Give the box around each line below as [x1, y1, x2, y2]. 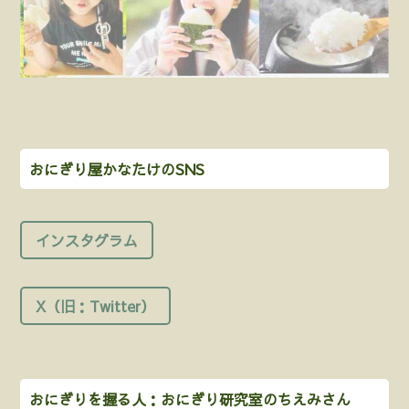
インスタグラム [36, 229, 139, 250]
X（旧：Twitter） [36, 295, 156, 316]
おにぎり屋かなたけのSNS [29, 158, 205, 179]
